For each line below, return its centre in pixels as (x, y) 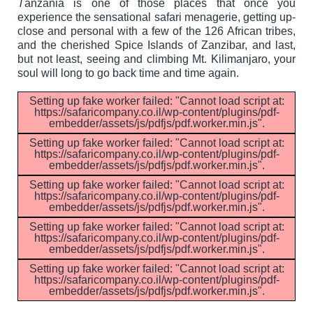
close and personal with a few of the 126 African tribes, (156, 31)
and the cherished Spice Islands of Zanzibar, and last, (156, 45)
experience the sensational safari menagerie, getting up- (156, 17)
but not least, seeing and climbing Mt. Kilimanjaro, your (156, 59)
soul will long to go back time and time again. (128, 73)
